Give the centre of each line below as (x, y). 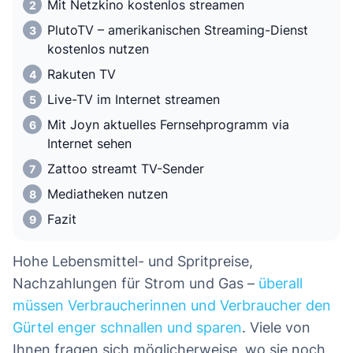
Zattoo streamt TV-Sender (126, 169)
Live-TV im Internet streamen (134, 100)
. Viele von (276, 328)
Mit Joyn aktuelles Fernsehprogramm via (168, 125)
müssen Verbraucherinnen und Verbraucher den (172, 306)
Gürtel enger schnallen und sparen (127, 328)
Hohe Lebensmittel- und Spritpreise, (133, 262)
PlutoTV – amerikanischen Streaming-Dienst (178, 30)
